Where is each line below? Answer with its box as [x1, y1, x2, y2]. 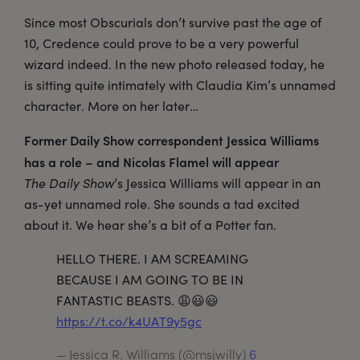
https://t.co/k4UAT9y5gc [56, 313, 202, 330]
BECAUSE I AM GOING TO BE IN [56, 271, 243, 288]
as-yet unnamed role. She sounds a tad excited [24, 195, 300, 213]
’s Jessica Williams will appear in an [114, 174, 321, 192]
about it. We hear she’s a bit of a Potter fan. [24, 216, 276, 234]
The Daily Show [24, 174, 114, 192]
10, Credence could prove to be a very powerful [24, 35, 299, 52]
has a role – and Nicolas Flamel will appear [24, 153, 279, 171]
